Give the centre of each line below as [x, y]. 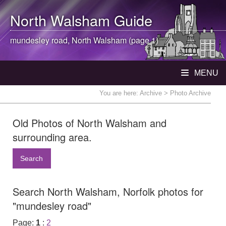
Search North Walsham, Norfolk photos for [108, 192]
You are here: [120, 93]
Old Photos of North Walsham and [90, 123]
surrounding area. [52, 137]
